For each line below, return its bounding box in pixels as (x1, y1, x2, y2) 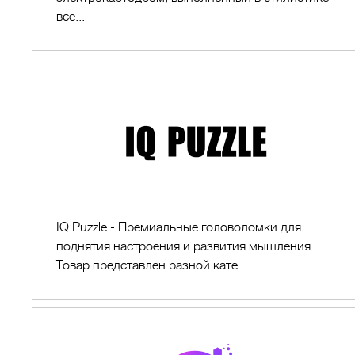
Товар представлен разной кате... (56, 258, 247, 273)
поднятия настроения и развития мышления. (56, 239, 314, 254)
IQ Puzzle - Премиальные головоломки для (56, 220, 301, 235)
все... (56, 10, 85, 24)
